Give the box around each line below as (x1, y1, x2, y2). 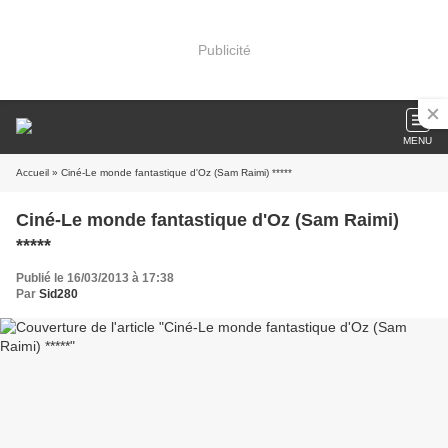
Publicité (197, 41, 251, 58)
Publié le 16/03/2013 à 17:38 (16, 271, 174, 285)
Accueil (16, 167, 49, 178)
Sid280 (39, 287, 78, 301)
